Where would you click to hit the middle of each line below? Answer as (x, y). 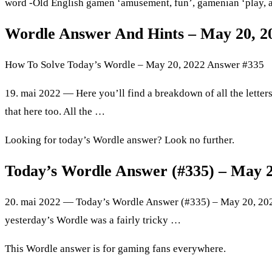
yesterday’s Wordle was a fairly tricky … (93, 220)
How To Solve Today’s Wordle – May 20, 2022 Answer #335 (134, 64)
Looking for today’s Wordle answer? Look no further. (120, 140)
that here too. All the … (55, 111)
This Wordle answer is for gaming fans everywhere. (115, 249)
